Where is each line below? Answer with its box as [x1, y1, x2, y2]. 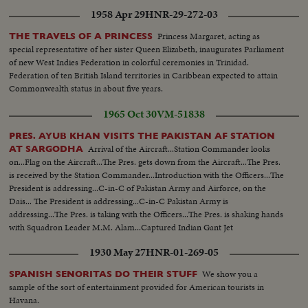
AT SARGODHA [9, 143, 84, 154]
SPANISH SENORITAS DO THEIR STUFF [9, 268, 198, 279]
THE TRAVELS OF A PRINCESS [9, 30, 153, 41]
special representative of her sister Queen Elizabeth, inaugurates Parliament [9, 42, 285, 56]
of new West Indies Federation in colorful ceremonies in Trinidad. [9, 55, 250, 69]
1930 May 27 [89, 244, 146, 260]
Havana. [9, 293, 40, 307]
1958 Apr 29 [90, 6, 145, 22]
